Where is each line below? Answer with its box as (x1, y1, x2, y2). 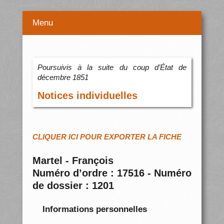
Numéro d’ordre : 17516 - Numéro (32, 167, 192, 179)
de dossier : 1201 (32, 180, 114, 191)
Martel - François (32, 155, 113, 166)
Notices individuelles (37, 90, 137, 101)
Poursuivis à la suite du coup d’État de (37, 63, 187, 72)
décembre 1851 (37, 73, 88, 82)
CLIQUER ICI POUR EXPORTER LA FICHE (32, 132, 181, 141)
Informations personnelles (42, 204, 147, 214)
